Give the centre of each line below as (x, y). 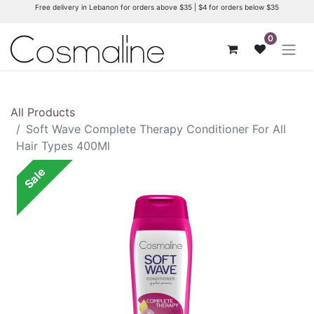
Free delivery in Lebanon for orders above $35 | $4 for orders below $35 (157, 7)
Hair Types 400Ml (63, 145)
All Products (43, 112)
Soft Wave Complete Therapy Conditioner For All (156, 129)
